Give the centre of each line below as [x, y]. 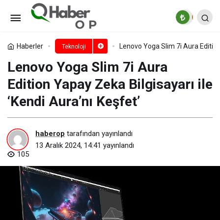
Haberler [30, 46]
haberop [50, 133]
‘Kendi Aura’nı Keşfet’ [74, 101]
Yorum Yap [63, 41]
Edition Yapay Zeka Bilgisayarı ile [110, 84]
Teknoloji [74, 47]
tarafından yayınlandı [99, 133]
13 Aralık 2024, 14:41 [68, 145]
